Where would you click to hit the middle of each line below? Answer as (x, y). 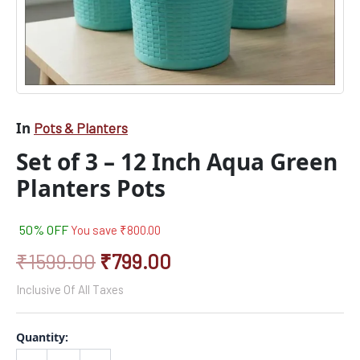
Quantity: (42, 337)
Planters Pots (91, 188)
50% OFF (45, 229)
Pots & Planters (81, 128)
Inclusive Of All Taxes (70, 290)
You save (95, 230)
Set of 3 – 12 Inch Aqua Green (177, 162)
